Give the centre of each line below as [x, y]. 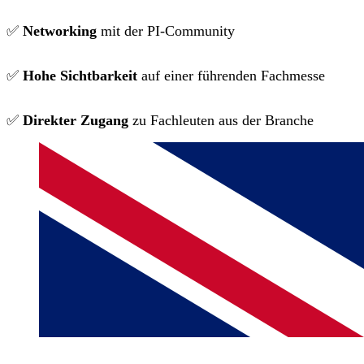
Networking [62, 30]
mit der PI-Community [170, 30]
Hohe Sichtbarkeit [80, 75]
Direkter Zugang [76, 120]
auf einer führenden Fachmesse [231, 75]
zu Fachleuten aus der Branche [221, 120]
